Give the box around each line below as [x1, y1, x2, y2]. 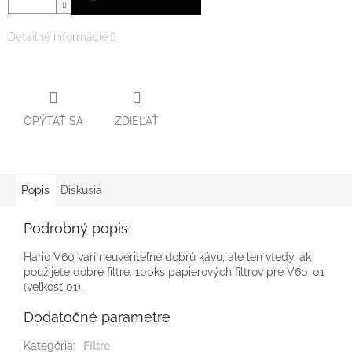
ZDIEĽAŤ [115, 114, 159, 127]
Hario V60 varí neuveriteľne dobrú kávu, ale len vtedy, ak [24, 250, 311, 263]
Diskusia [60, 183, 102, 196]
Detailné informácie [8, 31, 108, 44]
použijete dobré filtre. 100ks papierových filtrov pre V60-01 [24, 265, 324, 278]
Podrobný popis [24, 219, 128, 236]
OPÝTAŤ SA [24, 114, 83, 127]
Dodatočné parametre [24, 308, 170, 325]
